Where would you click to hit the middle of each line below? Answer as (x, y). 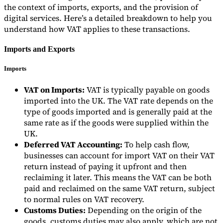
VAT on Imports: (54, 89)
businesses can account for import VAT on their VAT (119, 155)
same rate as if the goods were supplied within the (116, 122)
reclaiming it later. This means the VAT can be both (118, 177)
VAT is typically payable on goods (147, 89)
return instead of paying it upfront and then (105, 166)
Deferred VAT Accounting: (73, 144)
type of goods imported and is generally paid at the (118, 111)
